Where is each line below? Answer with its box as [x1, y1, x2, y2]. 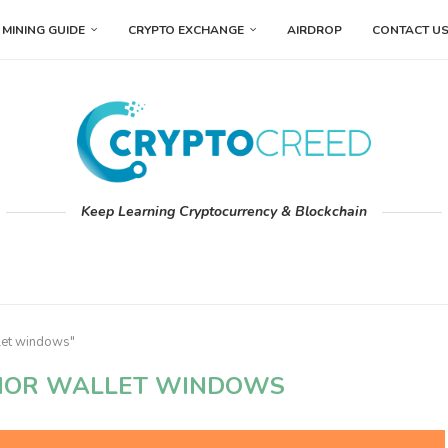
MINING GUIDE [2, 22, 85, 38]
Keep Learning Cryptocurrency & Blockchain [81, 202, 367, 222]
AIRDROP [287, 22, 342, 38]
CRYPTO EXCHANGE [128, 22, 244, 38]
